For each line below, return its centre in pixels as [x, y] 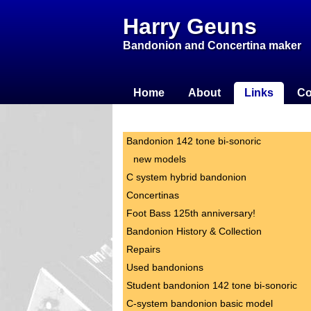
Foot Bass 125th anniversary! [191, 213]
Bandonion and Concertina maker [212, 45]
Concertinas [153, 195]
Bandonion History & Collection [194, 231]
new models [160, 159]
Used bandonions [165, 267]
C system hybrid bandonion [186, 177]
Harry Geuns [190, 26]
